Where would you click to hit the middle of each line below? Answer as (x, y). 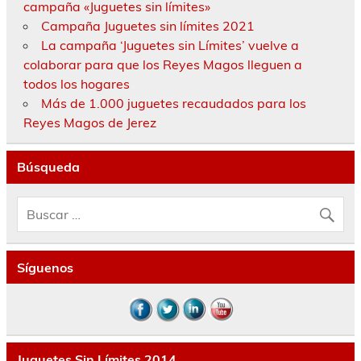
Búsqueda (48, 167)
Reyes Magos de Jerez (89, 122)
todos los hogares (76, 83)
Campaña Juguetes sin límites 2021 (147, 25)
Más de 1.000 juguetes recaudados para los (173, 103)
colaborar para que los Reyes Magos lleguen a (162, 64)
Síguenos (45, 267)
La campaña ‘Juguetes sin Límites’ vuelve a (170, 45)
